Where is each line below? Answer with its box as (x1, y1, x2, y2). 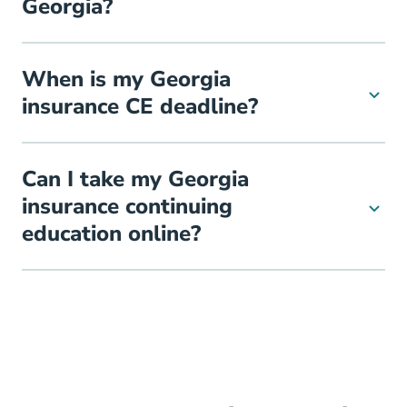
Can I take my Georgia (22, 164, 249, 194)
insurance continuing (22, 192, 233, 222)
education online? (22, 219, 201, 249)
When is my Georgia (22, 65, 231, 94)
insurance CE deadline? (22, 92, 258, 122)
